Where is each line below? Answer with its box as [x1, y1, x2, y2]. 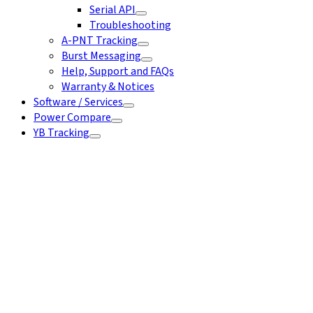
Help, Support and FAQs [61, 64, 174, 79]
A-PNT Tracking [61, 33, 138, 48]
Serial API [89, 2, 136, 17]
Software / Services [34, 94, 123, 110]
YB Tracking [34, 125, 89, 140]
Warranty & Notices [61, 79, 154, 94]
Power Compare [34, 110, 111, 125]
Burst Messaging [61, 48, 141, 64]
